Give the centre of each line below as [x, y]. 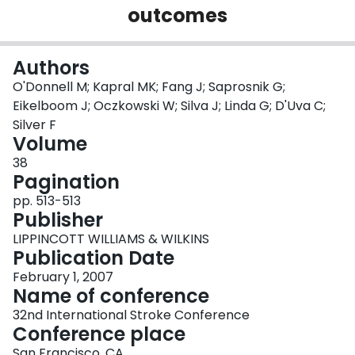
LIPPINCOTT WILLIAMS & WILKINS [111, 239]
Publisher [58, 220]
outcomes [177, 16]
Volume [50, 144]
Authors [51, 68]
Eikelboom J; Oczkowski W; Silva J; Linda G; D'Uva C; [169, 106]
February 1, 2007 [63, 277]
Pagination [66, 182]
